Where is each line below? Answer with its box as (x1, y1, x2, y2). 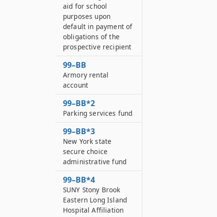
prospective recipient (63, 42, 132, 51)
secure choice (63, 147, 108, 156)
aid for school (63, 1, 108, 11)
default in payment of (63, 22, 133, 31)
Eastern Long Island (63, 195, 127, 204)
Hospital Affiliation (63, 205, 124, 215)
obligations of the (63, 32, 120, 41)
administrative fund (63, 157, 127, 166)
